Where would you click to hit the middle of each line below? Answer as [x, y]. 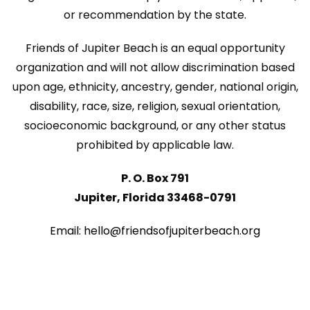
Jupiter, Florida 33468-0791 [155, 197]
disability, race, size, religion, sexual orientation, [155, 106]
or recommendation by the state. [155, 15]
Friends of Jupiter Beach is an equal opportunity [155, 48]
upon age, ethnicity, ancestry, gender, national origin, [155, 86]
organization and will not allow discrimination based [155, 67]
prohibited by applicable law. [155, 145]
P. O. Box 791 [155, 178]
